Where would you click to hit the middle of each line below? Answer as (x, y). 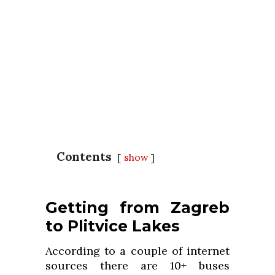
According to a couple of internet (137, 251)
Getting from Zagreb (137, 208)
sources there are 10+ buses (137, 266)
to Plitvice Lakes (113, 226)
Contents (84, 157)
